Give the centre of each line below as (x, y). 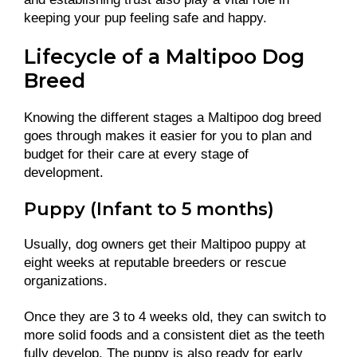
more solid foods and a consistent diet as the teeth (174, 335)
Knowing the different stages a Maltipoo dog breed (173, 118)
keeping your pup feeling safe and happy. (147, 18)
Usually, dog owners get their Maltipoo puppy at (165, 244)
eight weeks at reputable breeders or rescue (155, 262)
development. (66, 173)
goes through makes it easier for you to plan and (168, 136)
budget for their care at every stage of (136, 155)
